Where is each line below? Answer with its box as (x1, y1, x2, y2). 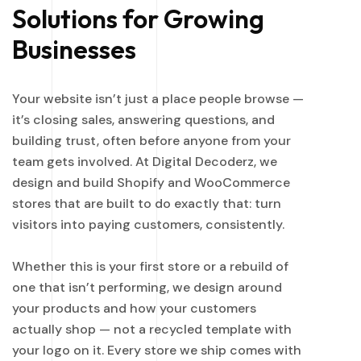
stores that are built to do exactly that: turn (12, 195, 281, 213)
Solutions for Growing (12, 2, 264, 35)
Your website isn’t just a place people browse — (12, 90, 304, 108)
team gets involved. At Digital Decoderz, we (12, 153, 277, 171)
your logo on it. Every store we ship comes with (12, 342, 301, 359)
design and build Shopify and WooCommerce (12, 174, 290, 192)
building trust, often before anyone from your (12, 132, 291, 150)
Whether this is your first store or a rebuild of (12, 258, 288, 276)
